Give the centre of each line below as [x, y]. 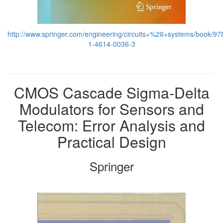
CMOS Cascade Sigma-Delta [111, 92]
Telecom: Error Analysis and [111, 125]
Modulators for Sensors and [111, 109]
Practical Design [111, 142]
